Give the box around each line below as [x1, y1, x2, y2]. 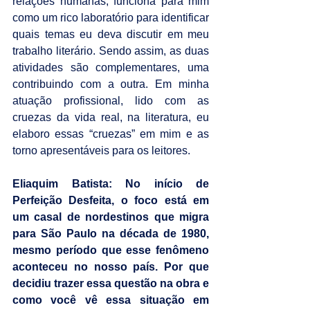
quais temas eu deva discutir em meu [12, 28, 209, 40]
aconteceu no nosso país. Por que [12, 260, 209, 273]
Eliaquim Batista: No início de [12, 177, 209, 190]
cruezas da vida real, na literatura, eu [12, 111, 209, 123]
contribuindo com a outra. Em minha [12, 77, 209, 90]
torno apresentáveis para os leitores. [12, 144, 190, 156]
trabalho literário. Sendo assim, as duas [12, 44, 209, 57]
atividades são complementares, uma [12, 61, 209, 73]
